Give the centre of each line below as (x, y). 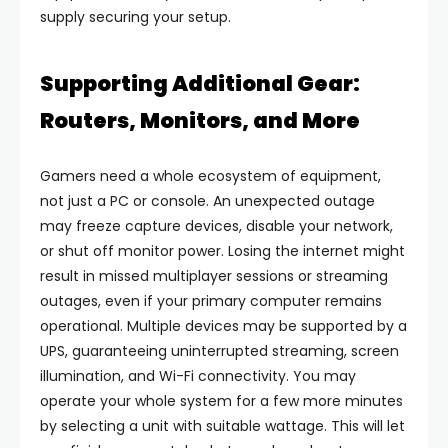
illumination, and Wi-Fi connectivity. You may (198, 375)
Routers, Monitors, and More (200, 120)
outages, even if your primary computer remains (211, 300)
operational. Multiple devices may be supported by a (223, 325)
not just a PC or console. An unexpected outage (207, 200)
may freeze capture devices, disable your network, (216, 225)
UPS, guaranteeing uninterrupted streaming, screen (219, 350)
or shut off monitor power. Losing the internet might (222, 250)
